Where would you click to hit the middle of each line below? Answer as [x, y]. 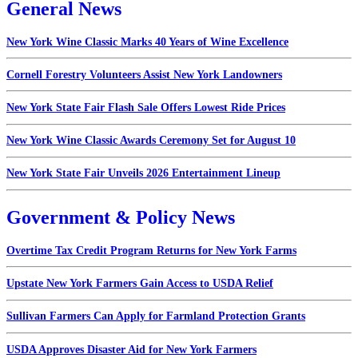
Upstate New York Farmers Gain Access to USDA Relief [140, 284]
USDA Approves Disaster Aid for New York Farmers [131, 349]
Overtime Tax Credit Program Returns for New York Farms [151, 250]
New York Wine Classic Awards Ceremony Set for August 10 [151, 141]
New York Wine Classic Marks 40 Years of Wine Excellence [147, 42]
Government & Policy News [121, 217]
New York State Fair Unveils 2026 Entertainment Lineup [143, 173]
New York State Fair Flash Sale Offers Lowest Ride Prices [146, 108]
